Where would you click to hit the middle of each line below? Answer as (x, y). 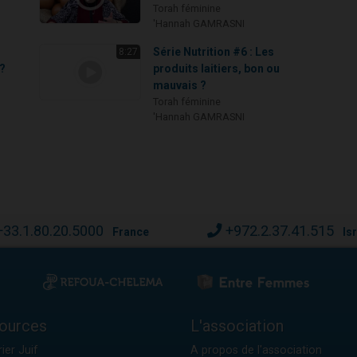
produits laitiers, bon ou (217, 68)
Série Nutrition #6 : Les (214, 51)
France (130, 231)
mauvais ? (180, 85)
